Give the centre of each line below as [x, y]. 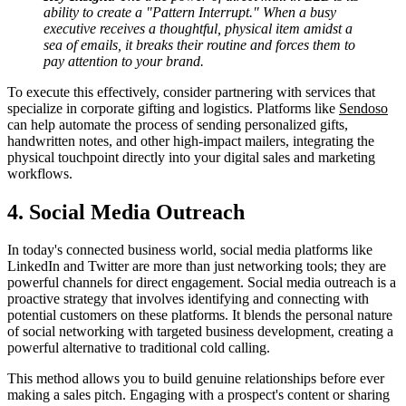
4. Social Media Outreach [126, 212]
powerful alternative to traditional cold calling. [139, 348]
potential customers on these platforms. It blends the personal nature [200, 315]
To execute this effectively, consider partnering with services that [191, 92]
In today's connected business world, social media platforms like [190, 250]
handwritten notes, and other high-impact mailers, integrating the [191, 140]
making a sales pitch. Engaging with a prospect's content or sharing [198, 395]
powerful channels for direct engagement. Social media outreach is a [202, 283]
